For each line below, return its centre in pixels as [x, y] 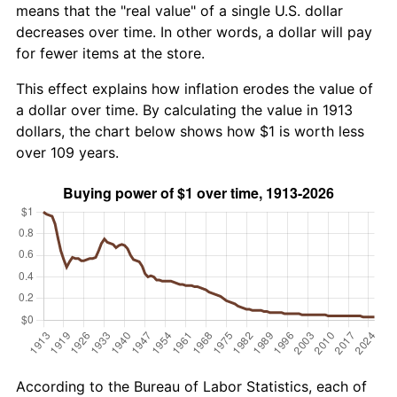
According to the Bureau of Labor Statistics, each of [191, 386]
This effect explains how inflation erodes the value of [195, 88]
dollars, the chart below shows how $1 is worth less [190, 131]
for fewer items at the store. [110, 53]
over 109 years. [67, 152]
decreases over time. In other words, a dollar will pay [194, 31]
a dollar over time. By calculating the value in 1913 [184, 109]
